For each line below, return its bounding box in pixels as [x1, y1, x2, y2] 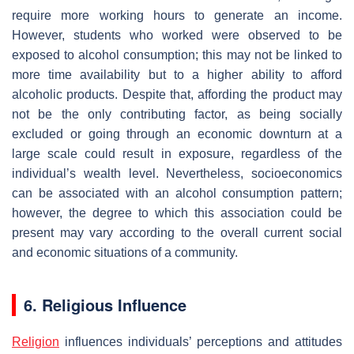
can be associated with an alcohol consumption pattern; [12, 186, 342, 200]
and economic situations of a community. [12, 245, 238, 259]
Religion [12, 334, 59, 348]
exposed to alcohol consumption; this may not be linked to [12, 47, 342, 62]
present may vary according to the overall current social [12, 225, 342, 239]
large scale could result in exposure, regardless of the [12, 146, 342, 160]
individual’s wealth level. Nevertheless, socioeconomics [12, 166, 342, 180]
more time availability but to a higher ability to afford [12, 67, 342, 81]
